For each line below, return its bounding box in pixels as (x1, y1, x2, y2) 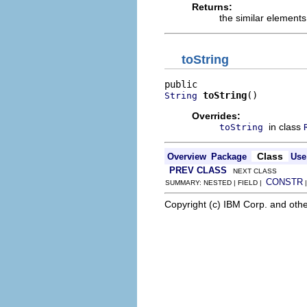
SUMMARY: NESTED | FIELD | (165, 178, 266, 186)
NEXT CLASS (227, 167, 277, 175)
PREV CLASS (169, 164, 227, 175)
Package (211, 151, 247, 162)
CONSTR (266, 176, 303, 187)
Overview (167, 151, 206, 162)
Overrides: (192, 110, 241, 121)
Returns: (192, 1, 232, 12)
